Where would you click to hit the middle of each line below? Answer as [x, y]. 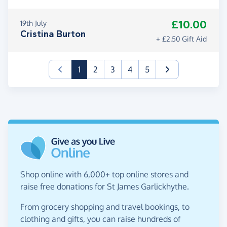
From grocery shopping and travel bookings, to [105, 207]
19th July [33, 23]
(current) [96, 69]
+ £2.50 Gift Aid [181, 39]
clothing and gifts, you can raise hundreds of [100, 219]
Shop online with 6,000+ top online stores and [104, 175]
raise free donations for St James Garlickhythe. [105, 187]
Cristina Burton [53, 34]
